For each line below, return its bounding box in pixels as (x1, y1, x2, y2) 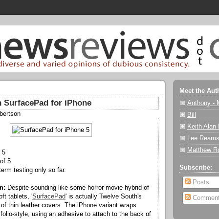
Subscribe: (179, 164, 212, 171)
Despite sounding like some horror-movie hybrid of (5, 184, 149, 191)
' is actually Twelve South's (66, 193, 142, 200)
